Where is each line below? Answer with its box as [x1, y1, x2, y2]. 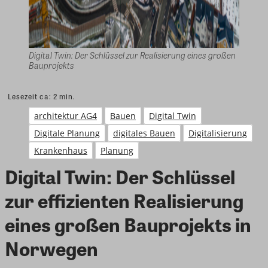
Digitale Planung [34, 127, 100, 139]
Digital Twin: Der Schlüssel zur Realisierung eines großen [29, 49, 236, 61]
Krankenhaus [34, 144, 87, 156]
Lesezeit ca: [8, 90, 53, 102]
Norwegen [5, 233, 98, 262]
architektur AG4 [34, 109, 97, 121]
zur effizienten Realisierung [5, 185, 243, 214]
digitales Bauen [113, 127, 175, 139]
